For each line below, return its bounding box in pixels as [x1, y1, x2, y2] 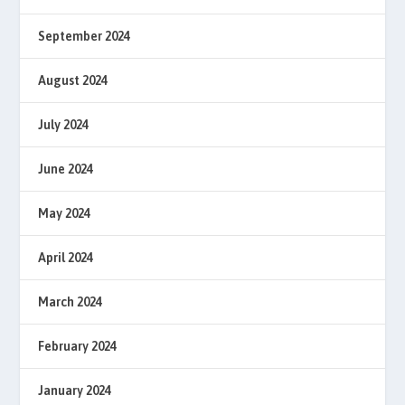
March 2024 [38, 294, 103, 309]
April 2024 [38, 250, 94, 265]
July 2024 [38, 117, 89, 132]
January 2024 [38, 382, 112, 398]
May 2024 [38, 205, 91, 221]
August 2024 [38, 72, 108, 88]
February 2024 [38, 338, 118, 353]
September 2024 [38, 28, 131, 43]
